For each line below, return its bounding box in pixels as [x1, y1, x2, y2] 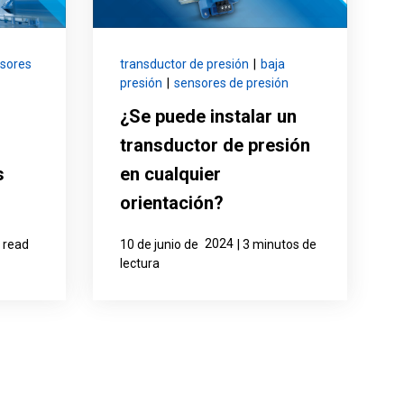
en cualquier [120, 163, 222, 186]
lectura [120, 256, 161, 271]
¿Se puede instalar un [120, 106, 298, 128]
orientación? [120, 192, 225, 215]
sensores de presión [174, 76, 289, 91]
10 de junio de [120, 237, 199, 252]
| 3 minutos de [237, 237, 317, 252]
